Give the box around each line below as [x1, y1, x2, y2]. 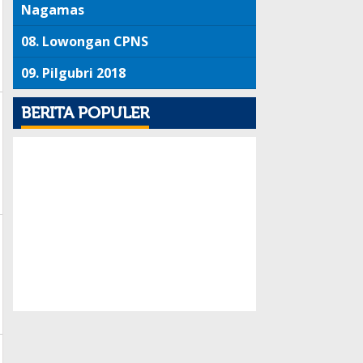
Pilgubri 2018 [42, 64, 126, 83]
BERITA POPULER [21, 104, 149, 123]
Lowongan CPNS [42, 32, 148, 51]
